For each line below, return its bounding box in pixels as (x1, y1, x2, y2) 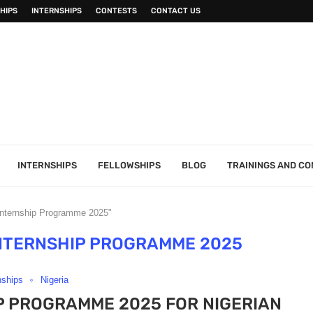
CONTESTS (96, 6, 137, 15)
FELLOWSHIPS (98, 160, 161, 170)
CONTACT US (151, 6, 201, 15)
